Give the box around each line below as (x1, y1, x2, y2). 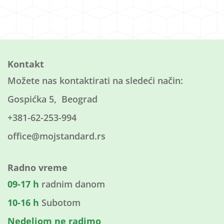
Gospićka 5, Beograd (7, 93, 97, 105)
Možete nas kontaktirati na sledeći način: (7, 74, 183, 87)
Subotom (39, 196, 80, 209)
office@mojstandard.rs (7, 130, 105, 142)
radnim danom (39, 178, 105, 190)
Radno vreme (7, 161, 67, 174)
